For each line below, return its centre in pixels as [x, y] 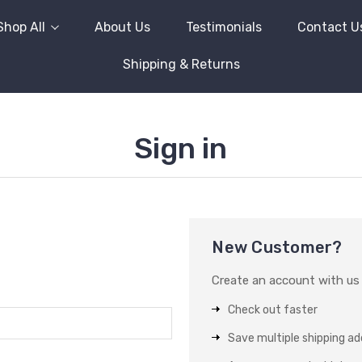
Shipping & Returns [181, 64]
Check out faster [273, 310]
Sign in [181, 148]
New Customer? [277, 247]
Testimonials [224, 27]
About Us [122, 27]
